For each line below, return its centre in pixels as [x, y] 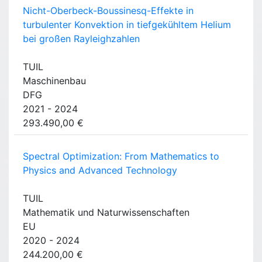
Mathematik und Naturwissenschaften [106, 213]
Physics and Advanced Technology [100, 170]
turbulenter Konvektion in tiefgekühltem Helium [127, 25]
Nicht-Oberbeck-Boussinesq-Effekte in [108, 11]
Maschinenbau [54, 81]
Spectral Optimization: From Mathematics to [121, 156]
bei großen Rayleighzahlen [81, 39]
